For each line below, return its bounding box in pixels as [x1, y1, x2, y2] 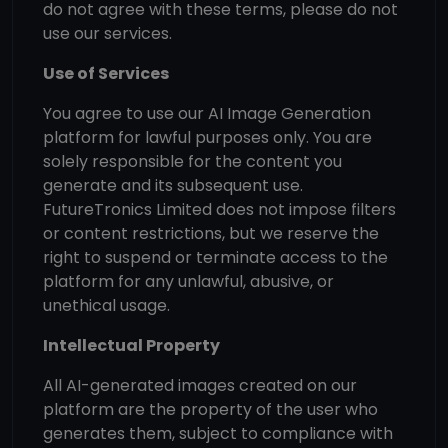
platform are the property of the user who [43, 398, 378, 421]
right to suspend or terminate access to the [43, 246, 388, 269]
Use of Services [43, 62, 169, 85]
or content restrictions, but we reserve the [43, 222, 379, 245]
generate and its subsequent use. [43, 174, 303, 197]
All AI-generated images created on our [43, 374, 357, 397]
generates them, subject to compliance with [43, 422, 393, 445]
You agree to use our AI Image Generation [43, 102, 371, 125]
